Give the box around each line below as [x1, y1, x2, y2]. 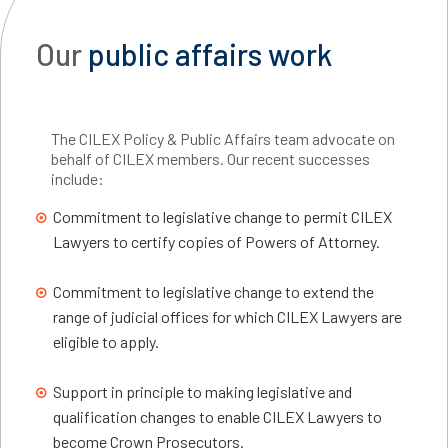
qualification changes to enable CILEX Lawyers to [53, 407, 382, 427]
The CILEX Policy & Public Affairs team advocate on [51, 129, 395, 149]
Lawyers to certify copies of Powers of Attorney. [53, 232, 383, 252]
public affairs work [88, 36, 332, 73]
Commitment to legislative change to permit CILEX [53, 207, 392, 227]
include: [51, 169, 104, 189]
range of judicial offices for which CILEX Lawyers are [53, 307, 402, 327]
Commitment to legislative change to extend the [53, 282, 374, 302]
